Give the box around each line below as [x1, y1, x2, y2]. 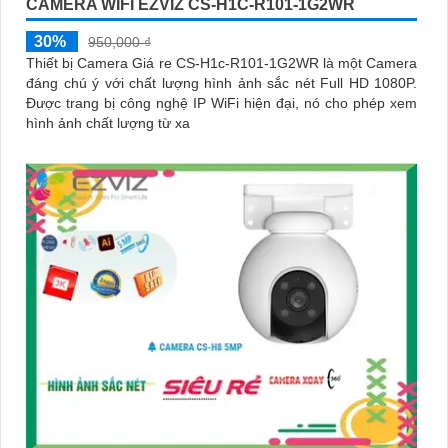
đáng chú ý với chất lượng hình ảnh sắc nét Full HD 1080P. [26, 75, 417, 92]
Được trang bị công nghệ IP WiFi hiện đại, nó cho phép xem [26, 95, 417, 112]
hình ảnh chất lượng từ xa [26, 115, 190, 132]
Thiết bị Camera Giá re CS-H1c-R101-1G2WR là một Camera [26, 55, 417, 72]
